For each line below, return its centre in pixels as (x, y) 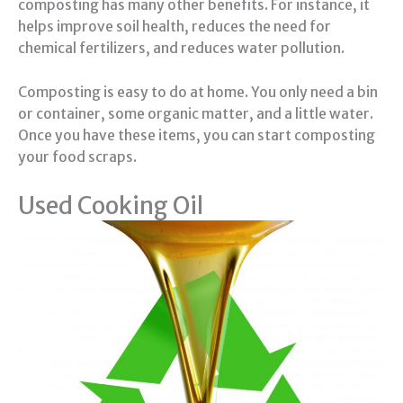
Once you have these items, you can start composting (197, 135)
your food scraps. (77, 157)
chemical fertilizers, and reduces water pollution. (181, 49)
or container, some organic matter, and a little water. (196, 113)
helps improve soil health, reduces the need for (175, 27)
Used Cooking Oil (111, 205)
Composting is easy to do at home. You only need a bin (198, 92)
